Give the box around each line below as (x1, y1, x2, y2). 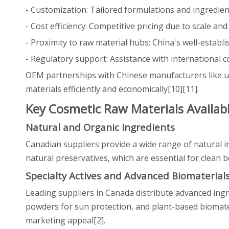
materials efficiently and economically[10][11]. (26, 83, 199, 95)
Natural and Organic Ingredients (26, 121, 175, 133)
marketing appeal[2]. (26, 215, 105, 226)
